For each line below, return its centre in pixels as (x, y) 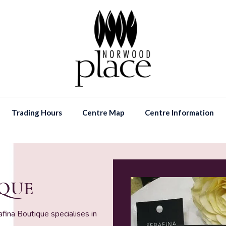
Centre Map (103, 112)
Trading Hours (37, 112)
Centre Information (179, 112)
